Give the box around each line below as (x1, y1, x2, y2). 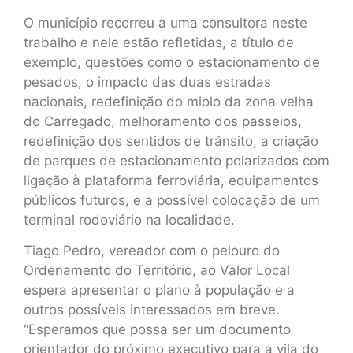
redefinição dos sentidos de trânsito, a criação (24, 132, 318, 149)
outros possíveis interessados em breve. (24, 302, 280, 318)
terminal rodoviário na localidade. (24, 211, 235, 228)
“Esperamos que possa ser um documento (24, 321, 291, 338)
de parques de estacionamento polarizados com (24, 152, 329, 169)
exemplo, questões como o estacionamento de (24, 54, 320, 70)
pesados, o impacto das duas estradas (24, 73, 271, 90)
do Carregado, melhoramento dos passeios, (24, 113, 302, 129)
